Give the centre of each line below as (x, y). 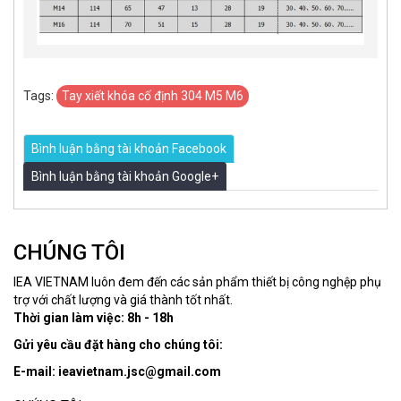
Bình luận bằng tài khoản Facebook (129, 148)
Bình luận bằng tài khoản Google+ (125, 176)
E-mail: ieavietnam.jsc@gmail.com (117, 371)
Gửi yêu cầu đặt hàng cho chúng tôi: (118, 344)
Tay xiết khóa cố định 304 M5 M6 (153, 95)
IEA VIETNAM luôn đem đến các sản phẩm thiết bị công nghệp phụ (197, 282)
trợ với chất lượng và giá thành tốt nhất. (123, 299)
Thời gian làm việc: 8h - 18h (94, 317)
